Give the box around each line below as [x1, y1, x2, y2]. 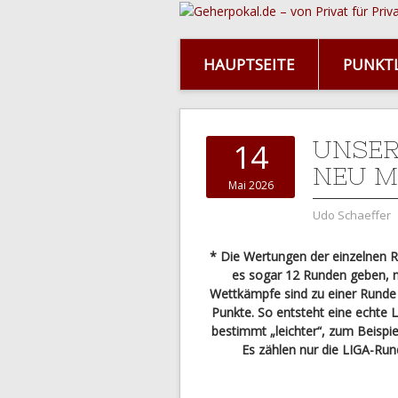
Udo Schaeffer [313, 206, 391, 223]
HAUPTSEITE [203, 53, 295, 75]
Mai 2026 [227, 177, 274, 193]
